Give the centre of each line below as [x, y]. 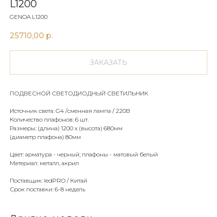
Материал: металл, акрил [44, 163]
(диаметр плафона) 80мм [45, 137]
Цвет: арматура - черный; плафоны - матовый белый [84, 155]
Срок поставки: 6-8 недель [47, 189]
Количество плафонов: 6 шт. [49, 120]
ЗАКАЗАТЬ [108, 63]
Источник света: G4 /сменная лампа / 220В [70, 111]
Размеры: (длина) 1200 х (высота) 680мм [66, 128]
